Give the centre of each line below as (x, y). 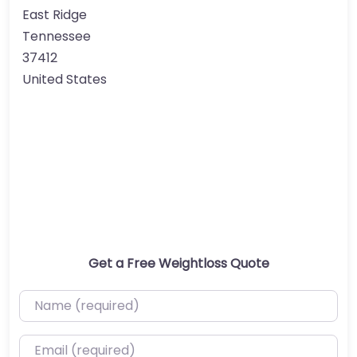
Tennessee (57, 36)
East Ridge (55, 14)
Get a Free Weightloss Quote (178, 263)
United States (65, 79)
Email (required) (69, 345)
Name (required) (71, 300)
